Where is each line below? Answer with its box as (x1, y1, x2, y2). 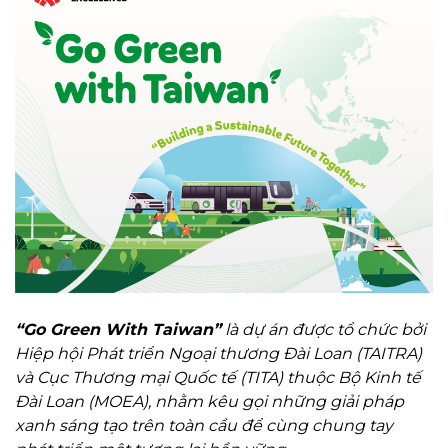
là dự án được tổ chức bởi (221, 320, 426, 340)
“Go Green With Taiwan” (15, 320, 221, 340)
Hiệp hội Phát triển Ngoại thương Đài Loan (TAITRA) (15, 344, 422, 364)
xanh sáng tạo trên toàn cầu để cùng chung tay (15, 416, 393, 436)
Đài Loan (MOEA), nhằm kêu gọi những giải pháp (15, 392, 404, 412)
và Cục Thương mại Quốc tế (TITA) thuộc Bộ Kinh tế (15, 368, 421, 388)
